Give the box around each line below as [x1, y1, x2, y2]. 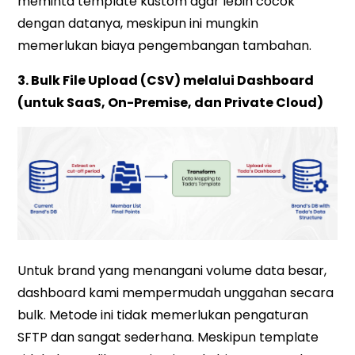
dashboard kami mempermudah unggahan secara [17, 284, 334, 303]
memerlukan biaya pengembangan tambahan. [17, 36, 312, 55]
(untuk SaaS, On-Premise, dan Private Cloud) [17, 94, 324, 113]
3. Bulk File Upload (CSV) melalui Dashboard [17, 71, 315, 90]
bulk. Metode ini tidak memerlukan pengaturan [17, 306, 309, 325]
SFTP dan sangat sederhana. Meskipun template [17, 328, 319, 347]
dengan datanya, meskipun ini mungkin [17, 14, 259, 33]
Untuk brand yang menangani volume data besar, [17, 261, 327, 281]
